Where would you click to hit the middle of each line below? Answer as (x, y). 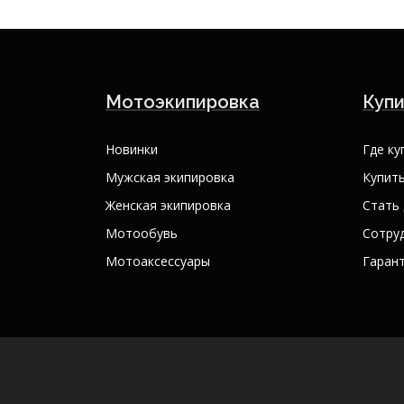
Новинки (132, 150)
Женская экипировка (168, 206)
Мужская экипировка (170, 178)
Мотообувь (142, 234)
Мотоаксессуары (158, 262)
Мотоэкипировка (183, 102)
